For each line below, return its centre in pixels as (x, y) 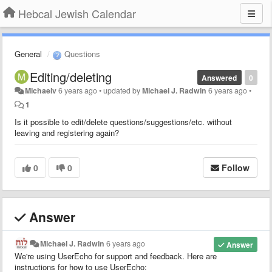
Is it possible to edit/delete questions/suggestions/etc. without (123, 121)
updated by (123, 90)
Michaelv (41, 90)
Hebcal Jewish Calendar (77, 13)
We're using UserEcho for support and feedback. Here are (116, 256)
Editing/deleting (71, 76)
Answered (219, 77)
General (28, 54)
